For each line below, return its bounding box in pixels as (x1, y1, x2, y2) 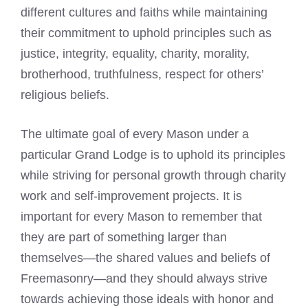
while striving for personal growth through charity (21, 168, 286, 182)
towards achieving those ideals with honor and (21, 291, 274, 306)
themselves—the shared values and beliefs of (21, 250, 270, 265)
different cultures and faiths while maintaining (21, 5, 267, 19)
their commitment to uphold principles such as (21, 25, 272, 40)
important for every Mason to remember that (21, 209, 262, 223)
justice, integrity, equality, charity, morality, (21, 46, 250, 60)
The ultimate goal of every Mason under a (21, 126, 249, 141)
